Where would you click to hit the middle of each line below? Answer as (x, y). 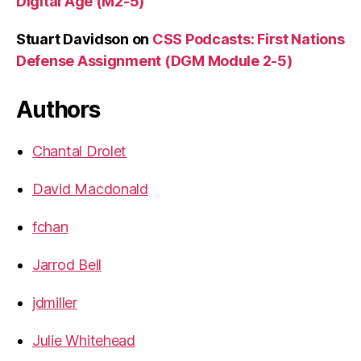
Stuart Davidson (73, 39)
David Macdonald (90, 189)
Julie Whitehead (84, 340)
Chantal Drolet (80, 151)
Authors (58, 109)
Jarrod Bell (67, 264)
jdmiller (55, 302)
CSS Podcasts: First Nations (248, 39)
